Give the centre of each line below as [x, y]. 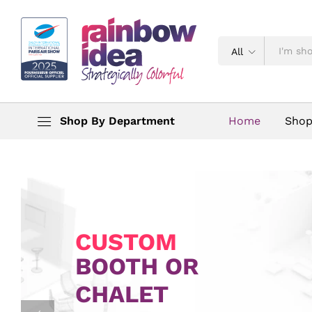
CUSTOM [126, 241]
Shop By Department [117, 120]
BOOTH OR [137, 266]
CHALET [122, 294]
